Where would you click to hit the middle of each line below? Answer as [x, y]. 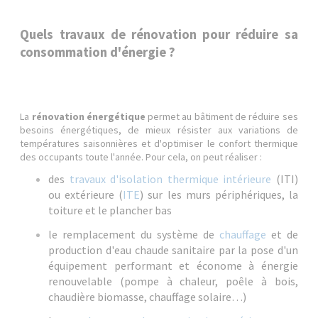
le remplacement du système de [134, 234]
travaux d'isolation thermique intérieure [170, 179]
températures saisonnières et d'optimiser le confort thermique [159, 143]
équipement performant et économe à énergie [173, 265]
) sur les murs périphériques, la [219, 194]
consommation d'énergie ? [98, 52]
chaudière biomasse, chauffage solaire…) [148, 297]
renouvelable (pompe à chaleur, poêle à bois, [173, 281]
